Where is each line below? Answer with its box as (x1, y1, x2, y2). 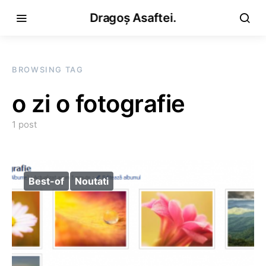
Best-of (28, 175, 64, 187)
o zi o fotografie (12, 89, 185, 118)
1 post (12, 119, 37, 130)
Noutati (75, 175, 109, 187)
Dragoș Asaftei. (90, 11, 176, 25)
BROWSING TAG (12, 65, 84, 74)
